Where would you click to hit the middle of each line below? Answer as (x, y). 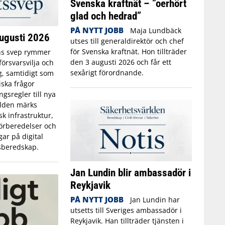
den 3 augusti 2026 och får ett (121, 62)
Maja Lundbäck (156, 30)
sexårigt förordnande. (107, 72)
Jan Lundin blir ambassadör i (130, 172)
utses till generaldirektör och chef (127, 41)
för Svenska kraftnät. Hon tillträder (128, 51)
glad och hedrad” (105, 16)
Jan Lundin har (155, 199)
